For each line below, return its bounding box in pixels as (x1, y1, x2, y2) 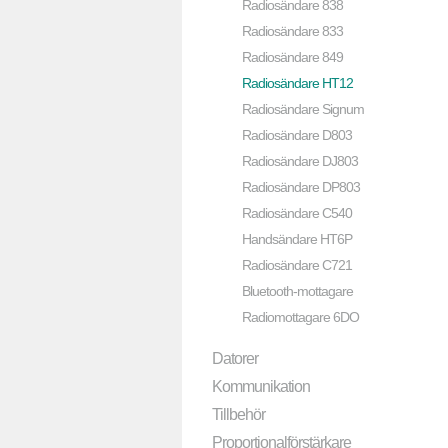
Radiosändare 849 (242, 49, 343, 65)
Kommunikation (212, 378, 310, 395)
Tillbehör (212, 406, 265, 423)
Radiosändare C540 (242, 205, 352, 221)
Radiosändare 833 (242, 23, 343, 39)
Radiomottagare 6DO (242, 309, 359, 325)
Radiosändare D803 (242, 127, 352, 143)
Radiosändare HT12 (242, 75, 353, 91)
